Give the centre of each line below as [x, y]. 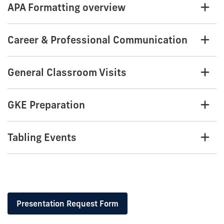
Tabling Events [42, 137]
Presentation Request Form [67, 204]
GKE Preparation [46, 105]
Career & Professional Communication [97, 40]
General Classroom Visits [67, 72]
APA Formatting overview [66, 7]
